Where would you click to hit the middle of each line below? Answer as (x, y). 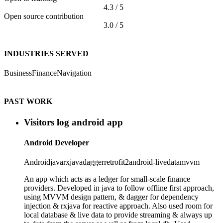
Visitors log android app (73, 122)
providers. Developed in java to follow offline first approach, (119, 188)
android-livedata (154, 162)
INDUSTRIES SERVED (46, 53)
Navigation (74, 73)
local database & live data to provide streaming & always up (118, 215)
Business (18, 73)
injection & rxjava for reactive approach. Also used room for (118, 206)
